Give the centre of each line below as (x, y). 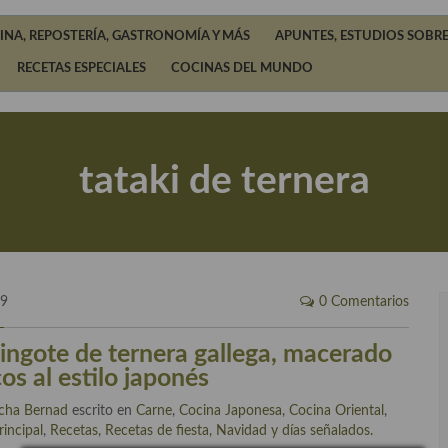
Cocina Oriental (337, 411)
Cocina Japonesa (231, 411)
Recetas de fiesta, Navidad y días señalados (238, 431)
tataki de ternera (224, 181)
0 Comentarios (363, 302)
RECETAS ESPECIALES (81, 68)
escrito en (102, 411)
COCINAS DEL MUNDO (242, 68)
